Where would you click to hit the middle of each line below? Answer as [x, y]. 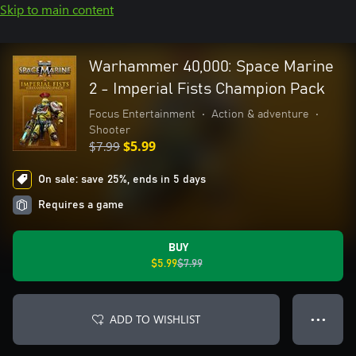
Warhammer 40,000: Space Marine [211, 67]
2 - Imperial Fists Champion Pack [207, 89]
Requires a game [81, 205]
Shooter [110, 130]
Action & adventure [260, 114]
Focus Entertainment [142, 114]
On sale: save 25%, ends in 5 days [122, 180]
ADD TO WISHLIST [155, 319]
